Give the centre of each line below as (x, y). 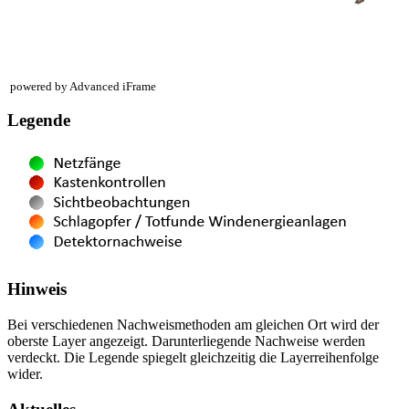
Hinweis (37, 289)
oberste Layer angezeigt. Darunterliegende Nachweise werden (186, 341)
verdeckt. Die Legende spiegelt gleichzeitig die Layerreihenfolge (193, 357)
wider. (25, 373)
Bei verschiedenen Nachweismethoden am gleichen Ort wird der (193, 324)
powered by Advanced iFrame (83, 87)
